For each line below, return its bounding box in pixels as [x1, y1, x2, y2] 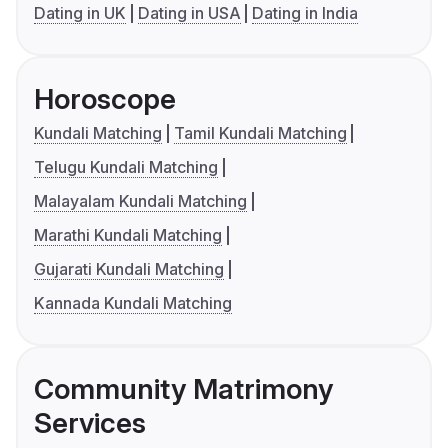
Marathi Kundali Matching [34, 225, 222, 246]
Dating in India [252, 3, 359, 24]
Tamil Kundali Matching [173, 123, 347, 144]
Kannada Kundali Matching [34, 293, 232, 314]
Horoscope [34, 82, 176, 117]
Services [34, 406, 146, 441]
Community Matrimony [34, 372, 333, 407]
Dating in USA [137, 3, 241, 24]
